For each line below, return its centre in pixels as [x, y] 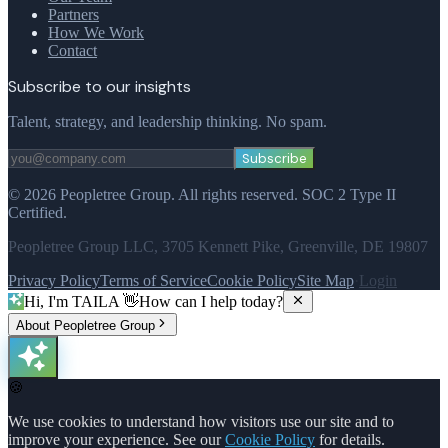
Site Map [325, 281]
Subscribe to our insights [99, 87]
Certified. [37, 213]
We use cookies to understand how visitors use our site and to [201, 422]
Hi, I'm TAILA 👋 [81, 302]
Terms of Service [153, 281]
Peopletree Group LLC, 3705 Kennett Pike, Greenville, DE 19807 [218, 247]
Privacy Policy [54, 281]
